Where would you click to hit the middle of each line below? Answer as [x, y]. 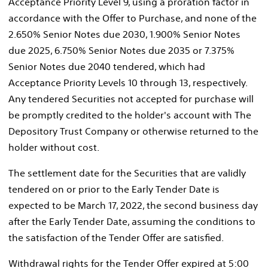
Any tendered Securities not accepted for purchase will [131, 98]
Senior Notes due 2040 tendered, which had [107, 66]
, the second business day [200, 205]
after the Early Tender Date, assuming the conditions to [132, 221]
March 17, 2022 [110, 205]
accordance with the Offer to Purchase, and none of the [133, 18]
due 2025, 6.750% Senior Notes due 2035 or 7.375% [121, 50]
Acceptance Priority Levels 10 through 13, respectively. [129, 82]
